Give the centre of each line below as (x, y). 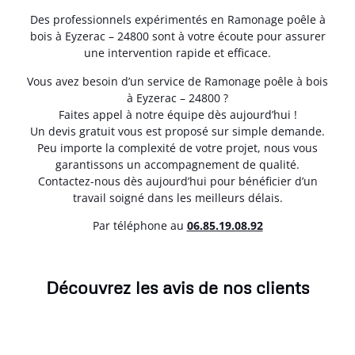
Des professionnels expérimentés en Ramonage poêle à (177, 20)
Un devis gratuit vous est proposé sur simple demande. (177, 131)
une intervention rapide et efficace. (177, 53)
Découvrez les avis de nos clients (177, 288)
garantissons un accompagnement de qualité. (177, 164)
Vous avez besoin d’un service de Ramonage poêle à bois (177, 81)
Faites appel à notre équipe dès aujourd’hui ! (177, 114)
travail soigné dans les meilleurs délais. (177, 197)
